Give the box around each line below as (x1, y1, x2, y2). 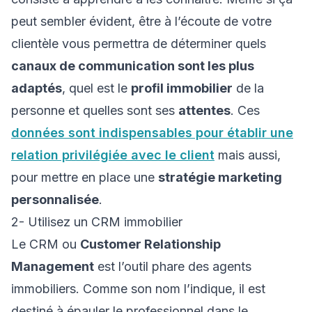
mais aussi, (214, 148, 281, 162)
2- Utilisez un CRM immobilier (11, 214, 182, 229)
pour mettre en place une (11, 170, 158, 185)
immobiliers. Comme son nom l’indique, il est (11, 281, 265, 296)
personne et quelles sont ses (11, 103, 178, 118)
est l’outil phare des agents (94, 259, 251, 274)
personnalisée (11, 192, 99, 207)
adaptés (11, 81, 62, 95)
